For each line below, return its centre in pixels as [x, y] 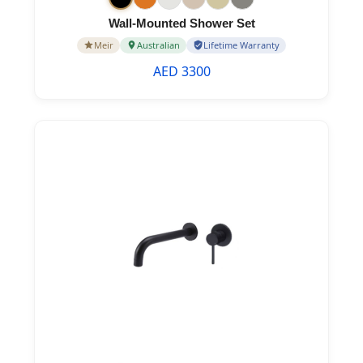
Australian [158, 45]
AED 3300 [181, 71]
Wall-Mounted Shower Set [181, 23]
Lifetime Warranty [241, 45]
